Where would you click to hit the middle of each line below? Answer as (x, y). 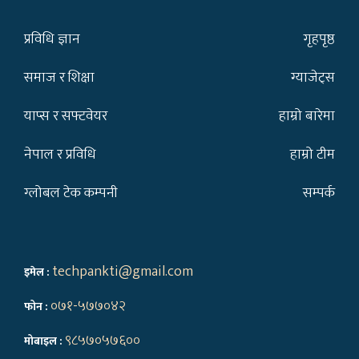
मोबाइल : (44, 341)
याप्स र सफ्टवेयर (66, 116)
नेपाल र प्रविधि (60, 154)
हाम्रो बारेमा (307, 116)
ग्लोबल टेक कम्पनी (71, 193)
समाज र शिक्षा (59, 77)
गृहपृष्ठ (319, 39)
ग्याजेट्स (313, 77)
